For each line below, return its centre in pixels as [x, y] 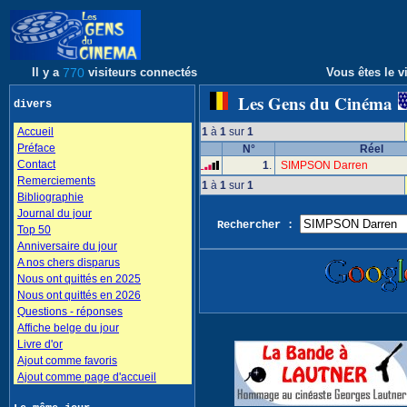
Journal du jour [55, 213]
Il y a [45, 72]
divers [42, 104]
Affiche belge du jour [68, 328]
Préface [36, 148]
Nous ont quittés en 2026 [79, 295]
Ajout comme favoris [67, 361]
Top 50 [34, 230]
